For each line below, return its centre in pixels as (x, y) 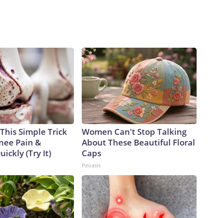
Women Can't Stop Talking (134, 132)
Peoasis (91, 165)
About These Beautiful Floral (138, 143)
